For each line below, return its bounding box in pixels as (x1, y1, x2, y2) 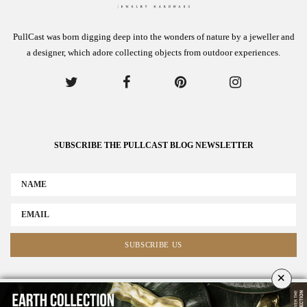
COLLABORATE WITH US (130, 289, 225, 299)
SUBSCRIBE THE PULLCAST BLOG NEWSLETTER (53, 140, 254, 150)
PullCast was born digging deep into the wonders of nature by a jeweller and (12, 31, 295, 42)
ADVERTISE (71, 289, 116, 299)
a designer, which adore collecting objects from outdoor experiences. (27, 47, 280, 58)
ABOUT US (15, 289, 57, 299)
